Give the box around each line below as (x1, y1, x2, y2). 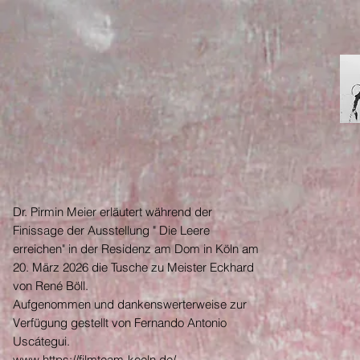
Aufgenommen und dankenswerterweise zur (13, 296, 247, 312)
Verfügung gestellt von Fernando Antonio (13, 314, 227, 330)
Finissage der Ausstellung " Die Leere (13, 222, 210, 238)
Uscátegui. (13, 333, 70, 349)
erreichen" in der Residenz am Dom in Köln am (13, 240, 259, 256)
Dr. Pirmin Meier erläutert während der (13, 203, 212, 219)
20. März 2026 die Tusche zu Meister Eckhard (13, 259, 254, 275)
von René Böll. (13, 277, 88, 293)
